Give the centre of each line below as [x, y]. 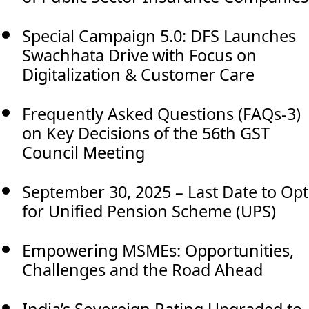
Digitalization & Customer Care [138, 74]
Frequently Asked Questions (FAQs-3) [161, 113]
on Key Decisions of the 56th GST [146, 133]
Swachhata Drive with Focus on [139, 55]
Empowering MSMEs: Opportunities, [158, 250]
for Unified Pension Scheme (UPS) [149, 211]
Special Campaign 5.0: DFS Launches [159, 36]
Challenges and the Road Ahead [142, 269]
